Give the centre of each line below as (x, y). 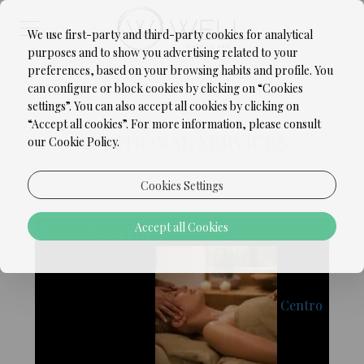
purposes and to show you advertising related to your (162, 52)
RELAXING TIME (95, 232)
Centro (301, 305)
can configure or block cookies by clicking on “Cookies (165, 88)
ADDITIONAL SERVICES (182, 141)
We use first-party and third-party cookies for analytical (170, 35)
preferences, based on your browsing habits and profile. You (180, 70)
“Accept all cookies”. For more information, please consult (174, 124)
